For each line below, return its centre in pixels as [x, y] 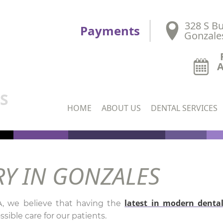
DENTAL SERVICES [184, 108]
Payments [110, 30]
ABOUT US [121, 108]
